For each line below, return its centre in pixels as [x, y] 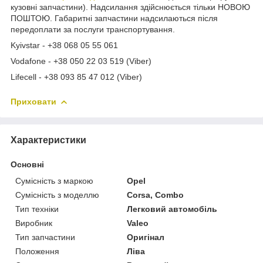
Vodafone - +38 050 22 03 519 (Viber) [81, 61]
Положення [37, 251]
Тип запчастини [45, 237]
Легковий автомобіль [172, 209]
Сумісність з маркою [54, 181]
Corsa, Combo [156, 195]
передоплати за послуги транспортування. [93, 29]
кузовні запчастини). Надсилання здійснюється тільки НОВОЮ [130, 7]
